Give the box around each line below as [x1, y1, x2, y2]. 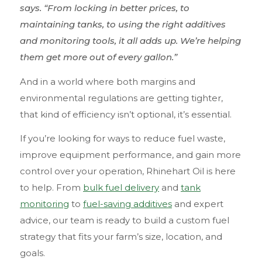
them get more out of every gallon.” [20, 51, 177, 63]
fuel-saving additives [83, 198, 172, 210]
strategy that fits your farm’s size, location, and [20, 231, 222, 243]
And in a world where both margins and [20, 75, 195, 87]
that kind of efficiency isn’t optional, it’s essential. [20, 108, 232, 120]
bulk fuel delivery [83, 182, 159, 194]
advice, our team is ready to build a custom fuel [20, 215, 229, 226]
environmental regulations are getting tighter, [20, 92, 223, 104]
